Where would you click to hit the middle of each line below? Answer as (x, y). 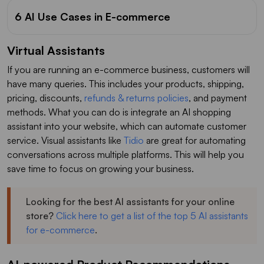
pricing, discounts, (46, 98)
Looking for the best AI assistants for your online (130, 201)
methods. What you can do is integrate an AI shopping (119, 112)
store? (41, 215)
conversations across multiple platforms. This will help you (126, 154)
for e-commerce (60, 230)
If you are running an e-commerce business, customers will (128, 69)
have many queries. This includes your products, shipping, (126, 83)
